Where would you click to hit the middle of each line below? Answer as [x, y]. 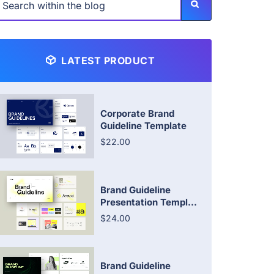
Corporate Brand [137, 113]
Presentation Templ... [149, 202]
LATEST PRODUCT [107, 61]
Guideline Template [143, 125]
